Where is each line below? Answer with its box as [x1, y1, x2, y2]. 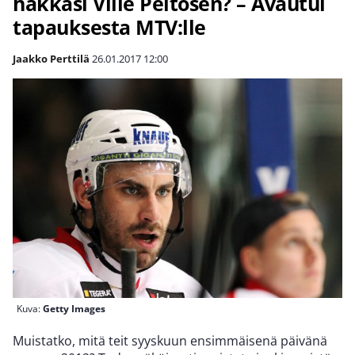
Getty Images [43, 302, 105, 316]
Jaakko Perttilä [13, 52, 90, 66]
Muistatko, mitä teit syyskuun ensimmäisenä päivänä [13, 332, 327, 350]
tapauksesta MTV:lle [13, 13, 206, 40]
